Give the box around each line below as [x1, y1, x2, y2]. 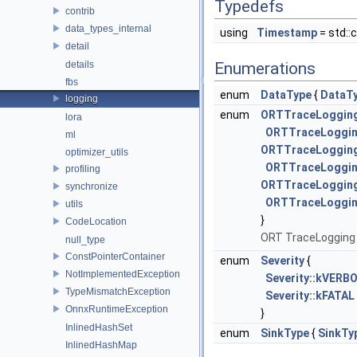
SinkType [261, 327, 309, 339]
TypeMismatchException [65, 285, 171, 297]
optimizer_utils [65, 147, 128, 158]
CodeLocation [65, 215, 127, 227]
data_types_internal [65, 22, 151, 34]
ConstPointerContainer [65, 250, 165, 262]
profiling [65, 163, 100, 175]
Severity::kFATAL [265, 289, 355, 302]
